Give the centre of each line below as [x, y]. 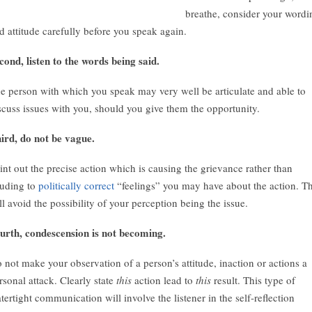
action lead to [164, 280]
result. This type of [253, 280]
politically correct [76, 185]
